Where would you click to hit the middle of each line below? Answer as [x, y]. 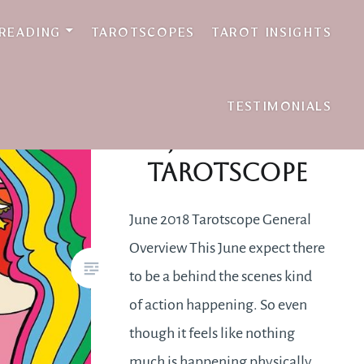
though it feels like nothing [212, 333]
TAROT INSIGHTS [271, 36]
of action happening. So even [219, 304]
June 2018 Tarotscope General [221, 219]
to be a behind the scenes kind [221, 276]
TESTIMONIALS [279, 110]
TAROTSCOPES [143, 36]
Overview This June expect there [227, 247]
